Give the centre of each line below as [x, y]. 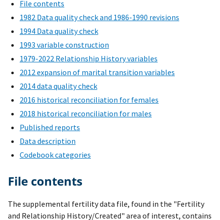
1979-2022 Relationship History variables [89, 59]
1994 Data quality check [59, 31]
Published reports [50, 127]
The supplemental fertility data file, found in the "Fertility [106, 204]
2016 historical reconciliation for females [89, 100]
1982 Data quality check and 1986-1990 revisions [99, 17]
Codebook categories [55, 155]
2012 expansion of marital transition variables [97, 72]
